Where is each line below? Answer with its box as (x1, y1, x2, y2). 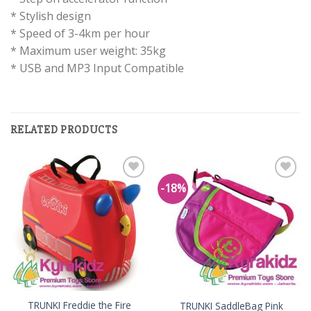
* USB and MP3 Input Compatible (10, 60, 184, 76)
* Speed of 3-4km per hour (10, 25, 150, 41)
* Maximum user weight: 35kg (10, 42, 166, 58)
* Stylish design (10, 8, 91, 24)
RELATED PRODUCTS (10, 122, 118, 137)
